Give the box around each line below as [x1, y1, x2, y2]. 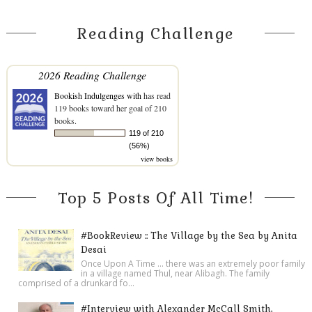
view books [140, 153, 173, 164]
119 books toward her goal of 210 [54, 102, 166, 114]
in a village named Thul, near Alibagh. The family [81, 267, 270, 279]
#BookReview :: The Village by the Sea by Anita [81, 229, 298, 242]
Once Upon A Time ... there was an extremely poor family [81, 257, 306, 270]
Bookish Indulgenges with [54, 89, 141, 101]
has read [141, 89, 171, 101]
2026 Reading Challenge [38, 67, 147, 82]
